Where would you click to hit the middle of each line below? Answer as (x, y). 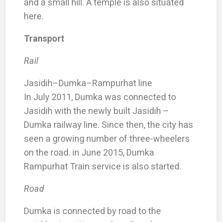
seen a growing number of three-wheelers (107, 138)
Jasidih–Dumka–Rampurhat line (88, 83)
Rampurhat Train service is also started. (102, 166)
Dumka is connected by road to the (92, 211)
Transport (44, 38)
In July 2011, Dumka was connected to (100, 97)
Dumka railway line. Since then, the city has (108, 124)
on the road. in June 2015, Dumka (89, 152)
